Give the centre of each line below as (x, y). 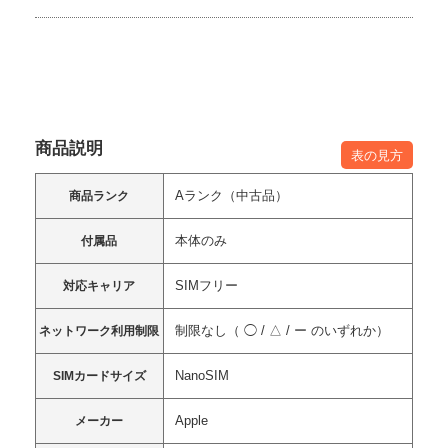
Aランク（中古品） (231, 196)
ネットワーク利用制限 (99, 331)
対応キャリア (99, 286)
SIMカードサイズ (99, 376)
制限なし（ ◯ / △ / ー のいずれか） (281, 331)
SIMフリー (206, 286)
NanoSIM (201, 376)
